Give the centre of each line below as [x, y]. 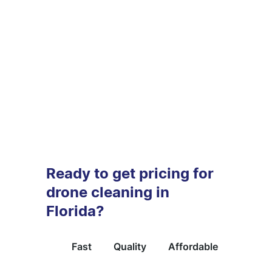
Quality [130, 246]
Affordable [193, 246]
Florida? [76, 211]
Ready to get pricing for [130, 174]
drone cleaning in [108, 192]
